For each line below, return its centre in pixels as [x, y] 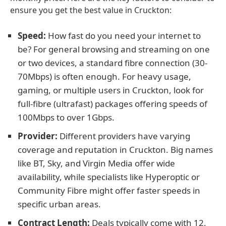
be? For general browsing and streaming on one [114, 49]
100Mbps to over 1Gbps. [66, 117]
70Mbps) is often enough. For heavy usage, [104, 76]
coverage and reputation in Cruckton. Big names [115, 150]
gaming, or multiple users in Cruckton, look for [111, 90]
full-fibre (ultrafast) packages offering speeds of [112, 104]
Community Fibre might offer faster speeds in [109, 190]
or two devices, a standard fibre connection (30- [112, 63]
